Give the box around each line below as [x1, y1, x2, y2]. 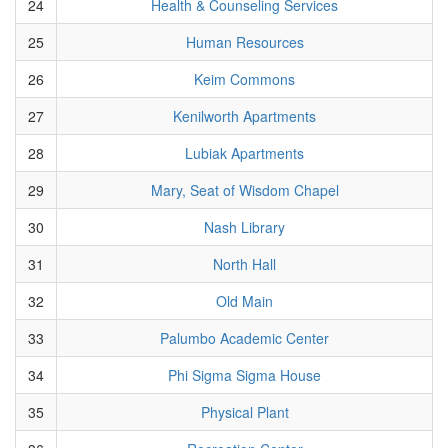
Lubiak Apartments [185, 142, 304, 163]
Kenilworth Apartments [173, 105, 316, 126]
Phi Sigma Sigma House [168, 364, 321, 385]
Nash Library [204, 216, 285, 237]
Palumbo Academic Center [160, 327, 329, 348]
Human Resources [185, 31, 304, 52]
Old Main [216, 290, 273, 311]
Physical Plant [200, 401, 289, 422]
